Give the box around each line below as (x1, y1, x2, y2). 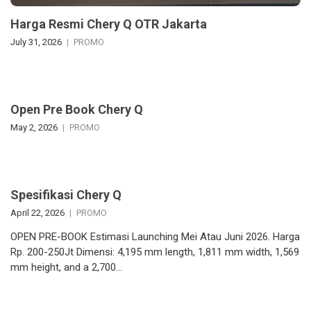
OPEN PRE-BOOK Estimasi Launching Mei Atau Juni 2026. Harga (10, 230, 300, 244)
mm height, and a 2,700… (10, 261, 122, 274)
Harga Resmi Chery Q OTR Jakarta (10, 17, 207, 32)
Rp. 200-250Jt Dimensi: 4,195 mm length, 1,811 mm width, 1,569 (10, 246, 299, 259)
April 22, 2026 (10, 208, 65, 219)
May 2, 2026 (10, 122, 58, 133)
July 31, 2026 (10, 37, 62, 48)
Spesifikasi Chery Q (10, 187, 121, 203)
